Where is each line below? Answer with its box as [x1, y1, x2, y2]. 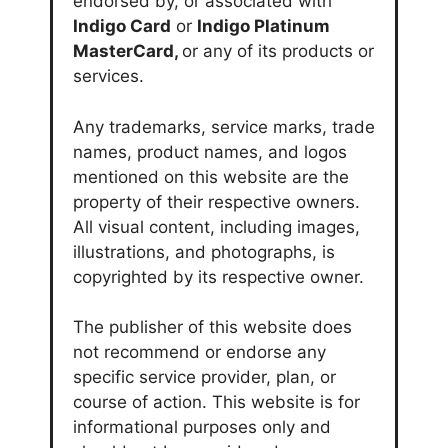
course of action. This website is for [73, 392, 360, 413]
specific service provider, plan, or [73, 367, 336, 388]
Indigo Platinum [197, 16, 330, 37]
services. [73, 66, 144, 87]
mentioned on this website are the [73, 166, 349, 187]
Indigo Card [73, 16, 171, 37]
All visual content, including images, [73, 216, 360, 237]
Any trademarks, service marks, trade [73, 116, 375, 137]
